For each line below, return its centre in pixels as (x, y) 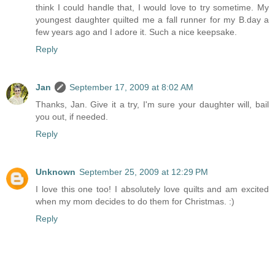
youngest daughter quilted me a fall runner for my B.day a (152, 20)
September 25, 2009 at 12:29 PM (144, 172)
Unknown (56, 172)
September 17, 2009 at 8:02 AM (131, 87)
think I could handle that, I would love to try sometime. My (152, 8)
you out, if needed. (72, 117)
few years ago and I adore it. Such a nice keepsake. (136, 32)
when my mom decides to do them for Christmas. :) (135, 202)
